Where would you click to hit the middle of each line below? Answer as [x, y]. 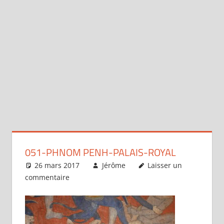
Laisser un [165, 165]
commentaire [47, 177]
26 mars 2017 [57, 165]
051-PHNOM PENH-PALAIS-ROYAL [100, 152]
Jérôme [113, 165]
